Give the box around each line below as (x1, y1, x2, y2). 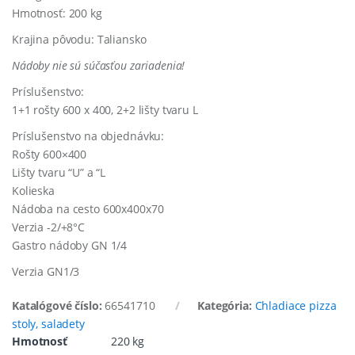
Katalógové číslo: (12, 297, 105, 313)
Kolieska (12, 182, 55, 198)
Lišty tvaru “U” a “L (12, 164, 106, 180)
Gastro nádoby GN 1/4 (12, 237, 128, 253)
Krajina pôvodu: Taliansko (12, 31, 147, 47)
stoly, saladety (12, 315, 85, 331)
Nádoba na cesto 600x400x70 (12, 200, 164, 216)
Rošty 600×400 (12, 146, 87, 162)
